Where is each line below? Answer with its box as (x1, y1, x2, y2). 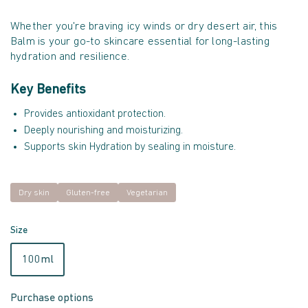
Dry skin (19, 188, 49, 197)
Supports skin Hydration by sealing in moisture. (24, 142, 236, 153)
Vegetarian (126, 188, 168, 197)
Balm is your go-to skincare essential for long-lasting (10, 36, 270, 47)
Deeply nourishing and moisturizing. (24, 125, 183, 136)
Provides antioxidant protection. (24, 109, 166, 120)
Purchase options (10, 293, 93, 304)
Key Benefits (10, 83, 86, 97)
